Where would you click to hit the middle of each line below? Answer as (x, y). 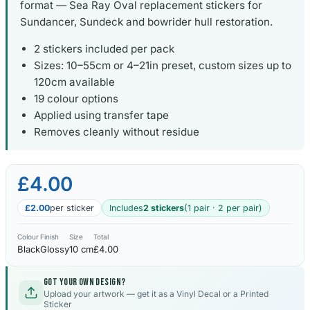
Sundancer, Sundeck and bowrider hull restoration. (146, 21)
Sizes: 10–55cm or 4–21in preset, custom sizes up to (163, 66)
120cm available (74, 82)
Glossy (55, 249)
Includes (126, 208)
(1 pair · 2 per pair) (223, 208)
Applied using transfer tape (101, 116)
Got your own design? (85, 282)
